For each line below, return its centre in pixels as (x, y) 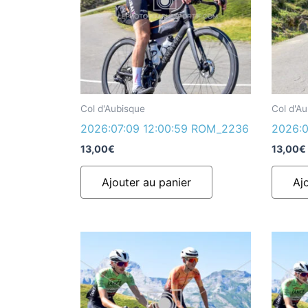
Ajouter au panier (146, 182)
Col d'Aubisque (113, 108)
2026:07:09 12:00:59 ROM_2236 (165, 128)
